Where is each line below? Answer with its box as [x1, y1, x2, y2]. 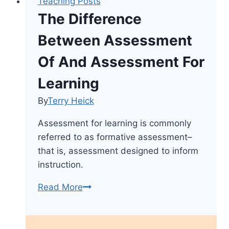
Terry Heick [47, 95, 94, 106]
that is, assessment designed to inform [37, 145, 198, 156]
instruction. [37, 159, 83, 170]
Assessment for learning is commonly [37, 118, 191, 128]
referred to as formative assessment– [37, 131, 192, 142]
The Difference [37, 10, 142, 28]
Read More [37, 181, 83, 192]
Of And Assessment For [37, 53, 204, 71]
